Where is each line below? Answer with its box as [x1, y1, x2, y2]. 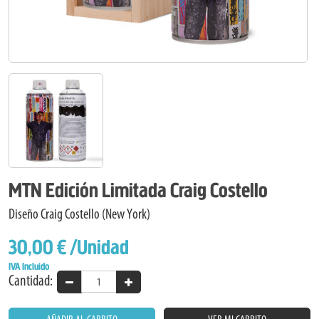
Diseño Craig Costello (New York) [9, 205, 150, 223]
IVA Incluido [9, 261, 49, 272]
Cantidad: [9, 271, 57, 290]
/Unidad [70, 236, 129, 258]
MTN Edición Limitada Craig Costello [9, 179, 268, 202]
